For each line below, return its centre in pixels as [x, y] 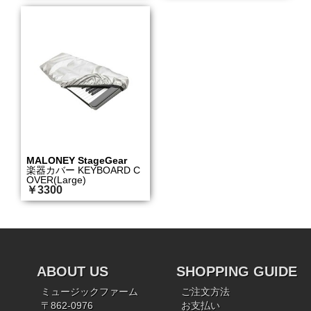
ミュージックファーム [90, 292]
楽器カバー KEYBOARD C [84, 170]
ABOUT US [72, 271]
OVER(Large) [57, 179]
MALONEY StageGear [77, 160]
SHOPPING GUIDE [237, 271]
